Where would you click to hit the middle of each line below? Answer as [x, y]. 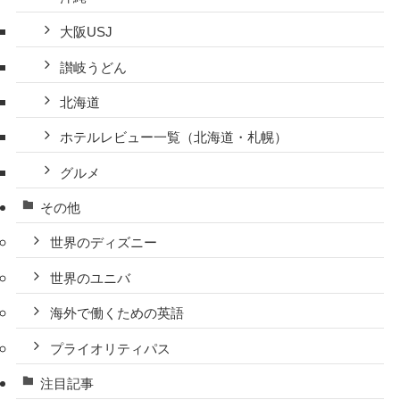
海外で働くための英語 [117, 313]
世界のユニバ [90, 278]
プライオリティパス [110, 348]
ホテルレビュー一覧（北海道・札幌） [174, 137]
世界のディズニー [103, 243]
